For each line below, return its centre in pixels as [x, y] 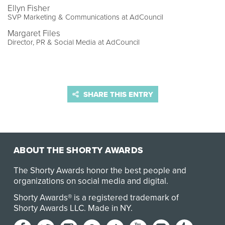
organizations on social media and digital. [91, 181]
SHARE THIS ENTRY [117, 94]
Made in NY [109, 208]
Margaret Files [34, 33]
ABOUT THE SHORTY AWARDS [78, 151]
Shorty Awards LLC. [50, 208]
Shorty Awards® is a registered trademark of [96, 198]
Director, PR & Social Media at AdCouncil [74, 42]
